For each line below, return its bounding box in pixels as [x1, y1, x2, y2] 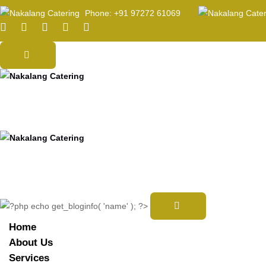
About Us [9, 237, 53, 248]
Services [9, 252, 49, 264]
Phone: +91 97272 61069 [83, 8, 180, 18]
